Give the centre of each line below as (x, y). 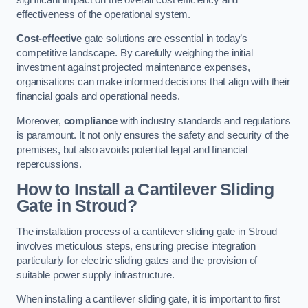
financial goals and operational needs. (98, 97)
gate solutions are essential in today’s (165, 39)
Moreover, (40, 121)
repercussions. (49, 164)
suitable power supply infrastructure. (96, 275)
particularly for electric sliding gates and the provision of (137, 260)
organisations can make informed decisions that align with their (153, 82)
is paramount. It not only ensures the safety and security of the (153, 135)
